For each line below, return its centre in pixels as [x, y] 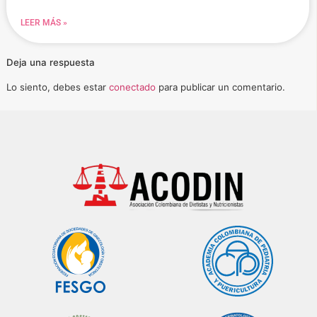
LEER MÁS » [44, 22]
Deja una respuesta [51, 62]
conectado [132, 87]
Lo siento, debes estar [58, 87]
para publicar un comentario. [220, 87]
